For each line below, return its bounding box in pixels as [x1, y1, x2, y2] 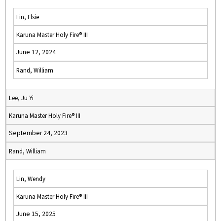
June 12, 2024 [16, 48, 56, 56]
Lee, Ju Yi [9, 94, 34, 102]
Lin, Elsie [16, 13, 39, 21]
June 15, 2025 [16, 210, 56, 218]
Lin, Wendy [16, 175, 45, 183]
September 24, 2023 [9, 129, 68, 137]
